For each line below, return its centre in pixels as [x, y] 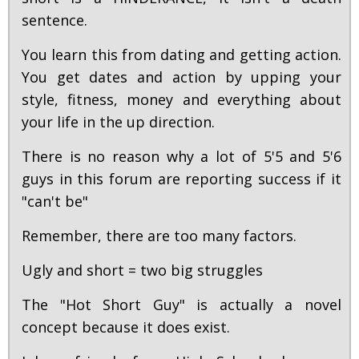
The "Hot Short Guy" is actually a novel [182, 305]
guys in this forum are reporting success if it [182, 179]
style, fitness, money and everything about [182, 100]
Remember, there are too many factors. [161, 236]
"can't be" [55, 202]
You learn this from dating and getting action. [182, 55]
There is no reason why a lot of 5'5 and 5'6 [182, 157]
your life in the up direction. [120, 122]
